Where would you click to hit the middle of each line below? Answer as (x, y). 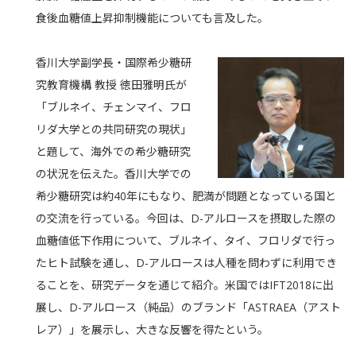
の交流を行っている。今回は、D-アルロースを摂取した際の (186, 218)
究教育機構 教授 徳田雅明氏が (111, 85)
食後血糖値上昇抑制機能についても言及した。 (152, 18)
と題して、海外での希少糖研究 (113, 151)
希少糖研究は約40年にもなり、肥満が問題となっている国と (186, 196)
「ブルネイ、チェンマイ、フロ (114, 107)
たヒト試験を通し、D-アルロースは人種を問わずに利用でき (186, 263)
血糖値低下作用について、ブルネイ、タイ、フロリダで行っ (186, 240)
